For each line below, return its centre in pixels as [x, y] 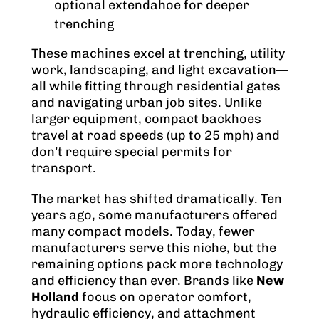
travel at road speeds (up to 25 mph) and [156, 136]
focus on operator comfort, [165, 297]
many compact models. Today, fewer [143, 232]
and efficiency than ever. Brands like [144, 281]
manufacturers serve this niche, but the [154, 248]
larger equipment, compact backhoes [146, 119]
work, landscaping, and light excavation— [159, 70]
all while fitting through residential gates [156, 87]
